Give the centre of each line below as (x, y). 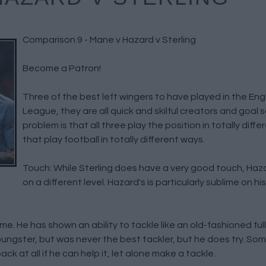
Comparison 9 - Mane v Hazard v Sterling (109, 40)
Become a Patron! (62, 68)
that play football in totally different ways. (114, 140)
